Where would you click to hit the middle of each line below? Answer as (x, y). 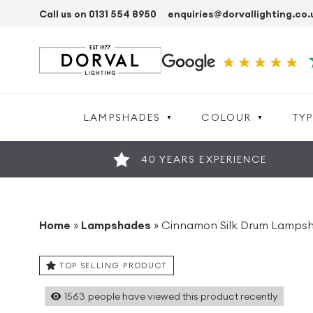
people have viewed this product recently (183, 296)
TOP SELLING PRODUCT (114, 265)
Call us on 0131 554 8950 (98, 14)
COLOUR (227, 117)
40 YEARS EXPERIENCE (204, 159)
